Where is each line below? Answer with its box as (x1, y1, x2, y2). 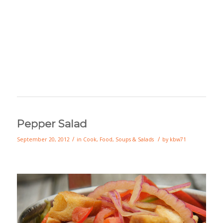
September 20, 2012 (16, 136, 70, 143)
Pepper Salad (16, 117, 87, 130)
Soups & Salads (115, 136, 154, 143)
